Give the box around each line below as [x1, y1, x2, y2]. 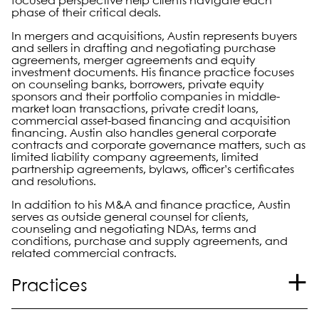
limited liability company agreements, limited [11, 152, 258, 163]
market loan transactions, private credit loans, [11, 103, 258, 115]
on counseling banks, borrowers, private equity [11, 79, 264, 90]
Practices [11, 278, 87, 295]
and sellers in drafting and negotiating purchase [11, 43, 276, 54]
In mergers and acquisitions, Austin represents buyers [11, 31, 297, 42]
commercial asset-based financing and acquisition [11, 115, 291, 127]
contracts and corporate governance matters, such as [11, 140, 305, 151]
